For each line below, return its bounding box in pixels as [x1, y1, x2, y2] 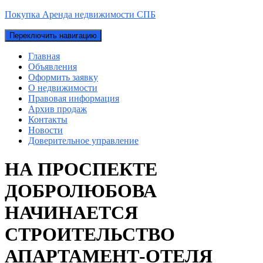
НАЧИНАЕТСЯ [5, 202, 138, 224]
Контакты [28, 114, 68, 124]
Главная [28, 51, 60, 61]
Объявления [28, 62, 77, 72]
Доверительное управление [28, 136, 139, 146]
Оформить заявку [28, 72, 98, 82]
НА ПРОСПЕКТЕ [5, 159, 157, 180]
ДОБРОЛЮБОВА [5, 180, 157, 202]
